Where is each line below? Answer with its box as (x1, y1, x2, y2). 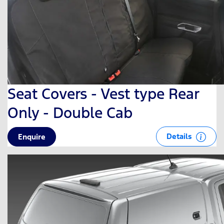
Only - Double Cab (7, 103, 132, 122)
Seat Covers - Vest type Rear (7, 84, 199, 103)
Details (166, 131, 194, 141)
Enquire (18, 131, 45, 141)
